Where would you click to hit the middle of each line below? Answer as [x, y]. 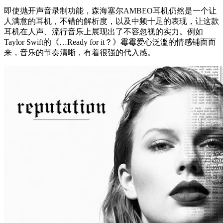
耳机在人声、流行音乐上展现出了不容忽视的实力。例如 [104, 31]
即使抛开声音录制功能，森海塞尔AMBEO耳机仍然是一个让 [110, 10]
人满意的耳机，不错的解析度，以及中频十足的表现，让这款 [111, 21]
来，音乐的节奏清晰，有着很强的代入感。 [80, 52]
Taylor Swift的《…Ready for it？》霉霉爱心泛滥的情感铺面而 [110, 42]
